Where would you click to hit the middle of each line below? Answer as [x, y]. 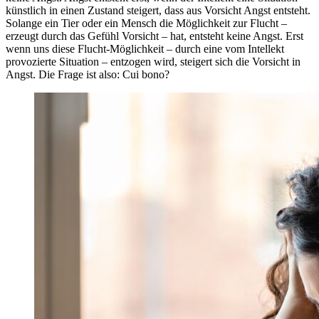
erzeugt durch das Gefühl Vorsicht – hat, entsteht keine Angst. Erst [155, 36]
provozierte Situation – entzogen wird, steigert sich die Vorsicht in [153, 61]
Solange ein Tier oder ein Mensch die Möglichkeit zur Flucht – [146, 23]
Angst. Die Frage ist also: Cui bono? [88, 74]
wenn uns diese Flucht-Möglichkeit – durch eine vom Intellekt [145, 48]
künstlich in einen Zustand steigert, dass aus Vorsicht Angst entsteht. [158, 10]
